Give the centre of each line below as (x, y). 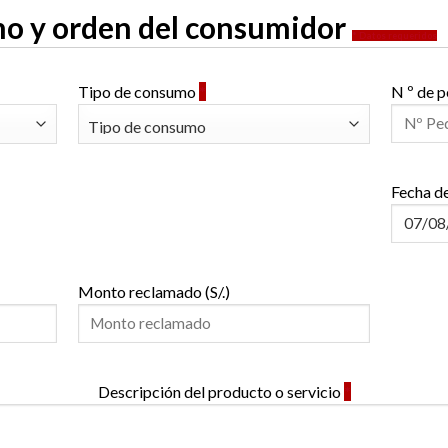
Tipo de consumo (138, 91)
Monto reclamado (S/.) (153, 291)
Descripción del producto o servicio (220, 392)
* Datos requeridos (395, 35)
